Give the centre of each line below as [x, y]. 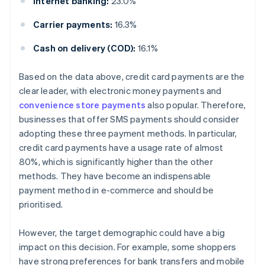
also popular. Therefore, [196, 105]
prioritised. [41, 204]
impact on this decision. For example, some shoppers [128, 247]
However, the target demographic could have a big [122, 233]
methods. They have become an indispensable [115, 176]
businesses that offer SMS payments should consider [129, 119]
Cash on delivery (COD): [85, 48]
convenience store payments [83, 105]
